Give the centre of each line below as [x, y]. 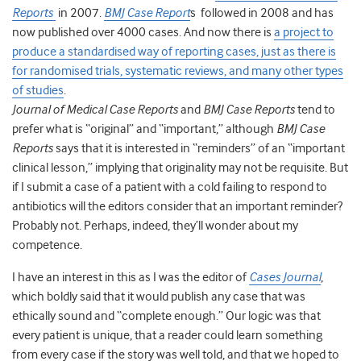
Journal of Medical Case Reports [95, 110]
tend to [315, 110]
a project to [304, 33]
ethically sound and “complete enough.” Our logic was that [166, 316]
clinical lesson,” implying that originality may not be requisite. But [180, 168]
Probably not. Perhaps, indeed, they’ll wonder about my [155, 226]
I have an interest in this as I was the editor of [131, 278]
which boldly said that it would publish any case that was [159, 297]
